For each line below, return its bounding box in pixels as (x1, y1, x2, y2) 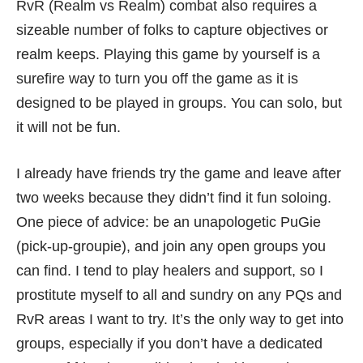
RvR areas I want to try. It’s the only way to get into (16, 311, 344, 327)
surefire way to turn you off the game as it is (16, 70, 298, 87)
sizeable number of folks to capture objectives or (16, 22, 328, 38)
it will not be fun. (16, 119, 121, 135)
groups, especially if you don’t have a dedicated (16, 335, 322, 352)
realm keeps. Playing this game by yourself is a (16, 46, 320, 62)
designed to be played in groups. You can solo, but (16, 95, 342, 111)
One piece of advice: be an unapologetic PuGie (16, 214, 321, 230)
